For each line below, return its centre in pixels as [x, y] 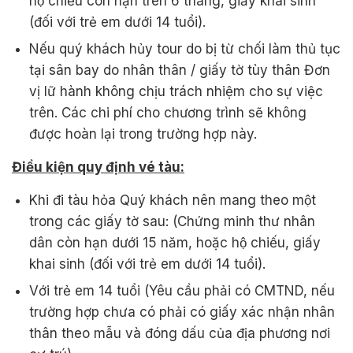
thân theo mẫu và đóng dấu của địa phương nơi [180, 333]
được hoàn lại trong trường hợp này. [143, 134]
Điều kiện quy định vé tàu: [98, 167]
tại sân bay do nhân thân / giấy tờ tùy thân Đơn [180, 70]
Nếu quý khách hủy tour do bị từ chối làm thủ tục [185, 48]
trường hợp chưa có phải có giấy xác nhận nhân [182, 312]
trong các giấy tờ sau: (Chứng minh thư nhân [173, 221]
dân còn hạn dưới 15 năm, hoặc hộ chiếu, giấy [175, 242]
